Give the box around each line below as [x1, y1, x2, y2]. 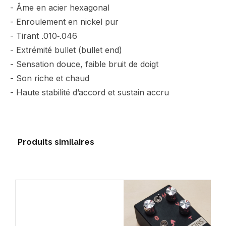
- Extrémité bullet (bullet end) [10, 45, 122, 55]
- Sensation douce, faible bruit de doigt [10, 59, 158, 69]
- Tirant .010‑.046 [10, 31, 77, 41]
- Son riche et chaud [10, 73, 89, 83]
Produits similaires [18, 137, 94, 147]
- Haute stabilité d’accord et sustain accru [10, 87, 169, 97]
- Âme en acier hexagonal [10, 3, 109, 13]
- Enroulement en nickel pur [10, 17, 119, 27]
